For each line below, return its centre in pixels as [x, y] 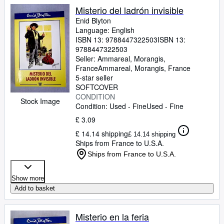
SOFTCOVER [97, 87]
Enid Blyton [93, 20]
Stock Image [40, 101]
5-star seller [94, 77]
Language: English [105, 30]
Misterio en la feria [112, 216]
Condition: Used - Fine [111, 106]
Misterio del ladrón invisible [129, 10]
